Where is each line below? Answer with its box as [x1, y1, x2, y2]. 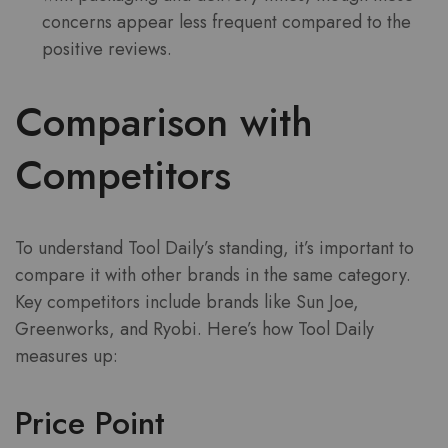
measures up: [15, 343, 118, 370]
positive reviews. [42, 35, 172, 62]
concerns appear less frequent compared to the [42, 8, 411, 35]
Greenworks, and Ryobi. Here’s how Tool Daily [15, 316, 374, 343]
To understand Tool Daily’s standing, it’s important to [15, 235, 414, 262]
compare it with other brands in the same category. [15, 262, 411, 289]
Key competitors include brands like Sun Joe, [15, 289, 359, 316]
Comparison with [15, 93, 313, 152]
